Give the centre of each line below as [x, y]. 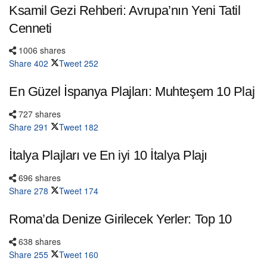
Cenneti [30, 28]
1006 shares [41, 50]
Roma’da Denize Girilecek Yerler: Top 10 [120, 219]
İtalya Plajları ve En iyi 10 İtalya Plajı [108, 156]
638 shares [38, 241]
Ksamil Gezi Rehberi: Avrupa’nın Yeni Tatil [125, 10]
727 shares [38, 114]
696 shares [38, 178]
